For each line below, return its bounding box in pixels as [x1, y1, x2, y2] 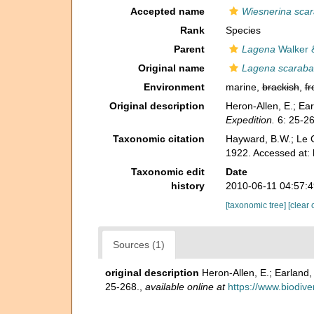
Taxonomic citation [112, 133, 205, 144]
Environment [143, 81, 205, 93]
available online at [145, 281, 225, 292]
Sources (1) [113, 239, 165, 250]
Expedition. [225, 114, 275, 125]
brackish [261, 81, 299, 93]
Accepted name [130, 6, 205, 17]
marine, [225, 81, 262, 93]
